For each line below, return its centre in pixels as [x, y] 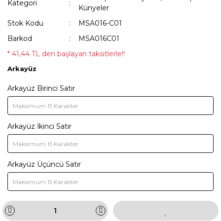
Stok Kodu [25, 23]
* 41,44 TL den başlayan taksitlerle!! [66, 54]
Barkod [20, 38]
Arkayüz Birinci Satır [41, 88]
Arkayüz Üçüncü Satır [44, 164]
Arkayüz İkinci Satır [39, 126]
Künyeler [94, 8]
